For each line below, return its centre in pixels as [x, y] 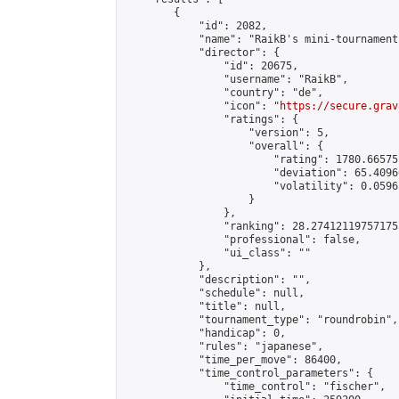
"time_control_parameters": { [248, 373]
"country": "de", [224, 93]
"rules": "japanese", [224, 346]
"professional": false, [242, 240]
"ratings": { [211, 119]
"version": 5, [227, 133]
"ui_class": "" [217, 253]
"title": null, [205, 306]
